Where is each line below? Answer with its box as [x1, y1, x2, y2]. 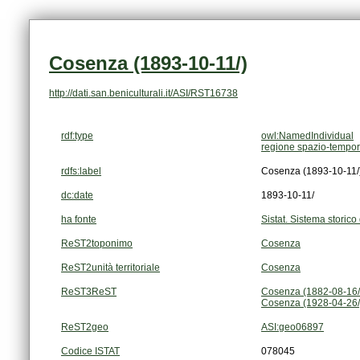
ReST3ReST [61, 286, 117, 298]
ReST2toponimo [61, 238, 133, 250]
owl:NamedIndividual [261, 130, 354, 142]
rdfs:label [61, 166, 101, 178]
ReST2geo [61, 321, 108, 333]
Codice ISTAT [61, 346, 120, 358]
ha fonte [61, 214, 96, 226]
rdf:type [61, 130, 93, 142]
